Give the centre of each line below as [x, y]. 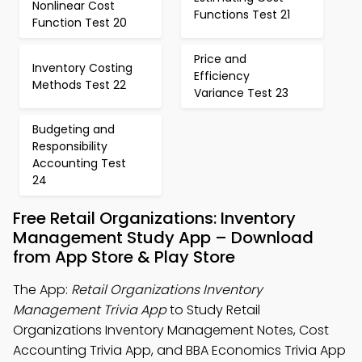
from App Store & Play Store [124, 257]
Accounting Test [79, 163]
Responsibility [70, 146]
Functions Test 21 [242, 14]
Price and [220, 59]
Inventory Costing [82, 67]
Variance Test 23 [241, 93]
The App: [42, 290]
